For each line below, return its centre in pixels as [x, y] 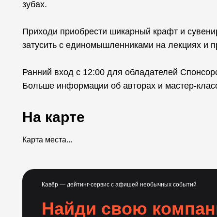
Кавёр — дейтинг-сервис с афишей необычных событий [119, 185]
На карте [54, 117]
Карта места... [47, 140]
